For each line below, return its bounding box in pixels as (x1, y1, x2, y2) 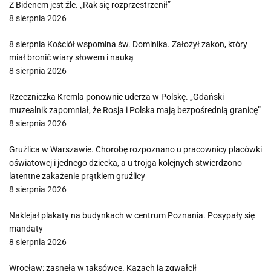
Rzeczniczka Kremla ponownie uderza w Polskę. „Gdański (9, 92, 224, 102)
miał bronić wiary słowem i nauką (9, 53, 134, 62)
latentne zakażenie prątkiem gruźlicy (9, 171, 145, 181)
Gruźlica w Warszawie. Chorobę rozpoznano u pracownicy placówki (9, 145, 262, 154)
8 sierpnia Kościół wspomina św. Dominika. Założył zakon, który (9, 39, 247, 49)
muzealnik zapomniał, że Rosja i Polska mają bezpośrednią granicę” (9, 105, 261, 115)
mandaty (9, 224, 43, 233)
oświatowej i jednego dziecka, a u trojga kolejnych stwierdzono (9, 158, 242, 168)
